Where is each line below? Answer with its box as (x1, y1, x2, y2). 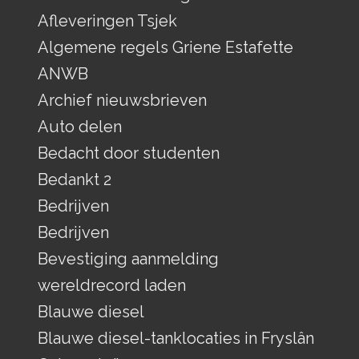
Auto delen (37, 116, 122, 136)
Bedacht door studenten (37, 143, 220, 163)
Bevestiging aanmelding (37, 248, 219, 268)
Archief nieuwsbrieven (37, 90, 207, 110)
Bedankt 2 (37, 169, 111, 189)
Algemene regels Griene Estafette (37, 37, 293, 57)
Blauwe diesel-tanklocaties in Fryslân (37, 328, 314, 348)
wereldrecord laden (37, 275, 186, 295)
